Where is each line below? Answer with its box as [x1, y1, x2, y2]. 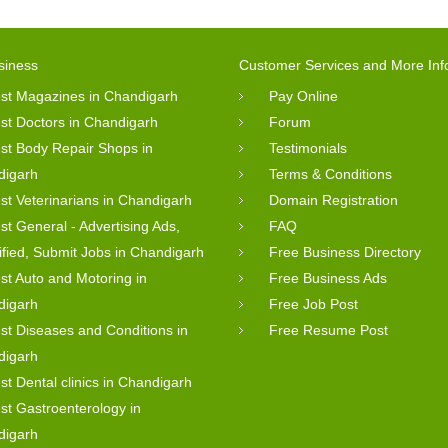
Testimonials [269, 139, 347, 156]
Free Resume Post [269, 321, 388, 338]
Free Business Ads [269, 269, 387, 286]
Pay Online [269, 87, 338, 104]
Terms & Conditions [269, 165, 392, 182]
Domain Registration [269, 191, 398, 208]
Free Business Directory [269, 243, 421, 260]
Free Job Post [269, 295, 358, 312]
